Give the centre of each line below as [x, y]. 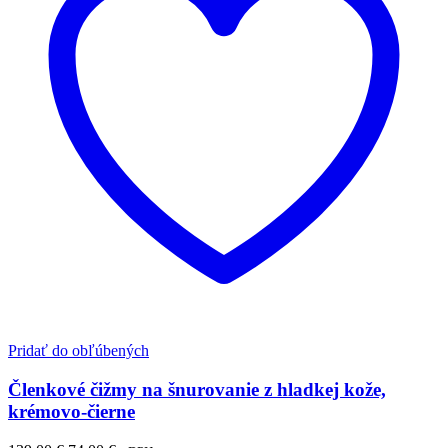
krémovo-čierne [71, 411]
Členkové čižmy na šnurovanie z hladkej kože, [197, 389]
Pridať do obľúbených [78, 351]
